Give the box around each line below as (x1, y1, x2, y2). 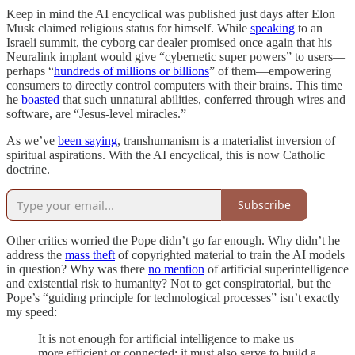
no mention (148, 261, 204, 276)
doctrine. (6, 162, 50, 176)
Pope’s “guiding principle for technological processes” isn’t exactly (6, 290, 340, 304)
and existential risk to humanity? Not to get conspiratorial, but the (6, 276, 331, 290)
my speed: (6, 304, 57, 319)
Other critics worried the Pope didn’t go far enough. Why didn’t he (6, 233, 340, 247)
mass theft (65, 247, 115, 261)
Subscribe (238, 197, 291, 213)
